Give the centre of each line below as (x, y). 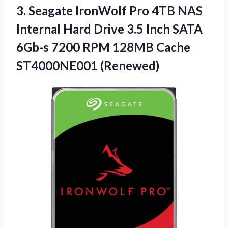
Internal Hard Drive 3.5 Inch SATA (109, 28)
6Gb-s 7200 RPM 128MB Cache (103, 47)
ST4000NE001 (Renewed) (88, 65)
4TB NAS (176, 10)
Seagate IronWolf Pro (89, 10)
